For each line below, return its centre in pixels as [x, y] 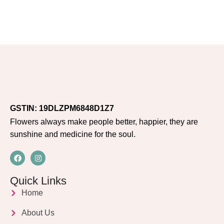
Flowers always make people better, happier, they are [104, 122]
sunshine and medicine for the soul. [73, 134]
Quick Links [38, 181]
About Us [38, 213]
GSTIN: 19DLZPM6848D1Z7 [62, 108]
